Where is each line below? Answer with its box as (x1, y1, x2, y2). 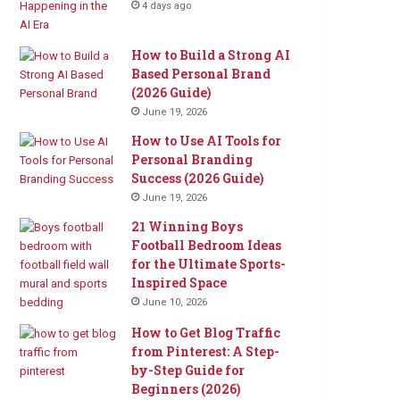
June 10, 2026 (142, 296, 208, 309)
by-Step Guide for (131, 362, 246, 379)
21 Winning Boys (131, 218, 244, 236)
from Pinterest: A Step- (131, 343, 280, 361)
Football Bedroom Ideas (131, 237, 282, 254)
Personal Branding (131, 151, 254, 169)
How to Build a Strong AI (131, 46, 291, 64)
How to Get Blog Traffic (131, 324, 281, 342)
